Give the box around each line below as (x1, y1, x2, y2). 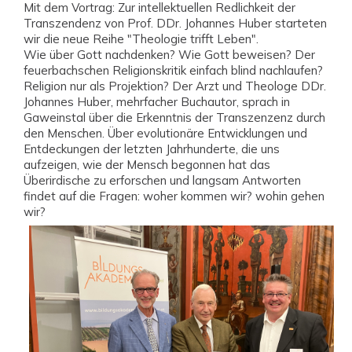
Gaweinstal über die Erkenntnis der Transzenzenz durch (24, 110, 325, 125)
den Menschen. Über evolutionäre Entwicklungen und (24, 126, 307, 141)
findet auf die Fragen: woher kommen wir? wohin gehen (24, 189, 324, 203)
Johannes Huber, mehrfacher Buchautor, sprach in (24, 94, 290, 109)
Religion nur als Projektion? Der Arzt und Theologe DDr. (24, 79, 326, 93)
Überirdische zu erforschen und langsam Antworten (24, 173, 301, 188)
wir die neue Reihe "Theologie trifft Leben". (24, 31, 258, 46)
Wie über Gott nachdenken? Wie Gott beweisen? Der (24, 47, 315, 62)
